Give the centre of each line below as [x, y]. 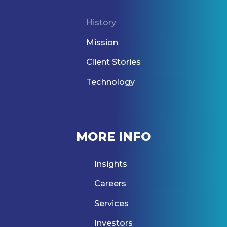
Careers [110, 183]
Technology [110, 81]
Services [111, 203]
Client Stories [113, 62]
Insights [111, 163]
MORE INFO [113, 136]
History [101, 22]
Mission [102, 42]
